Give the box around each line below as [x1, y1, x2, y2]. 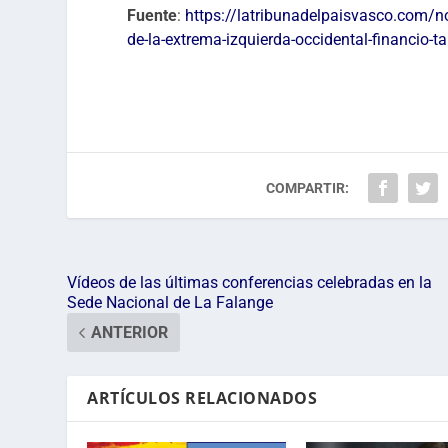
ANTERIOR [91, 322, 169, 342]
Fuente [127, 5, 178, 25]
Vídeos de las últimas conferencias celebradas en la [67, 272, 433, 292]
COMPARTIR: [266, 179, 350, 196]
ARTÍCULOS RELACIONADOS [87, 386, 318, 409]
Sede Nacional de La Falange [67, 292, 274, 312]
